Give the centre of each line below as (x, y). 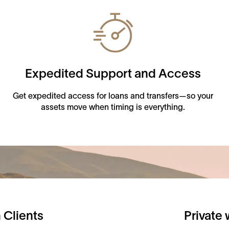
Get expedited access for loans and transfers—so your (113, 96)
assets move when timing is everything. (113, 107)
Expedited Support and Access (113, 74)
